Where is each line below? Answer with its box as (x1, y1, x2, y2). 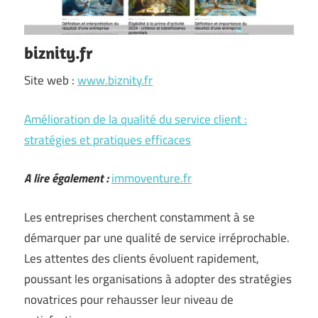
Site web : (24, 71, 77, 89)
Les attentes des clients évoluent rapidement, (24, 248, 259, 268)
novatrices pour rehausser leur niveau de (24, 290, 234, 309)
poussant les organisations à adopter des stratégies (24, 269, 292, 288)
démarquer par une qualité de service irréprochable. (24, 228, 290, 247)
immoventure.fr (111, 169, 192, 187)
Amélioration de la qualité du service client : (24, 109, 247, 128)
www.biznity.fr (77, 71, 153, 89)
